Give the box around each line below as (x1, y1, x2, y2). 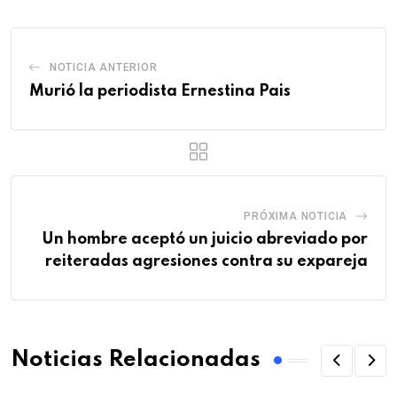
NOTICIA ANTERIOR (49, 60, 158, 74)
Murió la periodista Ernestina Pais (29, 82, 291, 99)
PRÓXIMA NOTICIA (244, 209, 348, 222)
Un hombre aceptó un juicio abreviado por (42, 230, 368, 247)
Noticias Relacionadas (11, 349, 261, 372)
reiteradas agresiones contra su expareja (45, 253, 368, 269)
